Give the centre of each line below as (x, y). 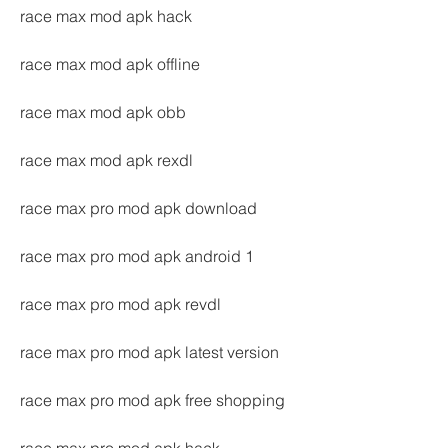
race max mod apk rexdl (106, 160)
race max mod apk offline (110, 64)
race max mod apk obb (103, 112)
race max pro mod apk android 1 (137, 256)
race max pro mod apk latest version (149, 352)
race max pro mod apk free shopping (152, 400)
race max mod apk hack (106, 16)
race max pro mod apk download (138, 208)
